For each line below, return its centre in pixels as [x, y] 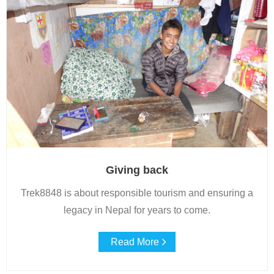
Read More [135, 242]
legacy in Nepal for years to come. [137, 210]
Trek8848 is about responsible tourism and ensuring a [137, 193]
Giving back [137, 170]
